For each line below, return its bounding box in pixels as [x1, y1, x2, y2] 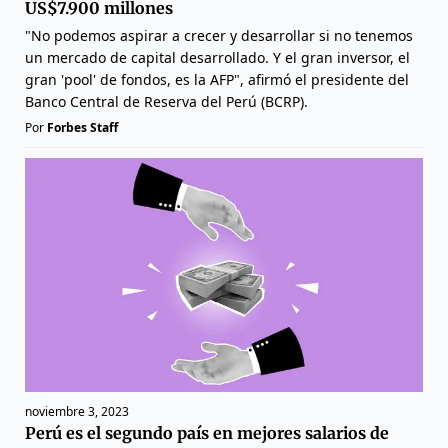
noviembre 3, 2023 [25, 402, 129, 420]
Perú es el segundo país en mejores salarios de [25, 422, 389, 443]
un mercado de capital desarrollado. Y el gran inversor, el [25, 47, 410, 67]
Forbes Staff [47, 118, 118, 136]
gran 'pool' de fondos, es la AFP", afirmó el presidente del [25, 69, 409, 89]
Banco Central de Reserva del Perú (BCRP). [25, 91, 308, 111]
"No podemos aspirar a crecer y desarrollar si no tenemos [25, 25, 413, 45]
